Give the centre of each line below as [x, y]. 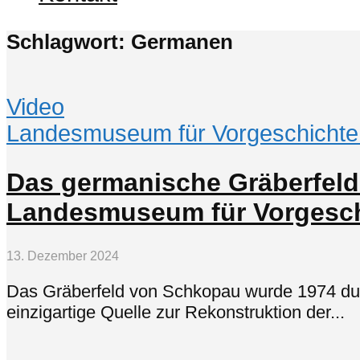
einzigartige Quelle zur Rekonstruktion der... [176, 313]
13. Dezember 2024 [63, 256]
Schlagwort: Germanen [120, 41]
